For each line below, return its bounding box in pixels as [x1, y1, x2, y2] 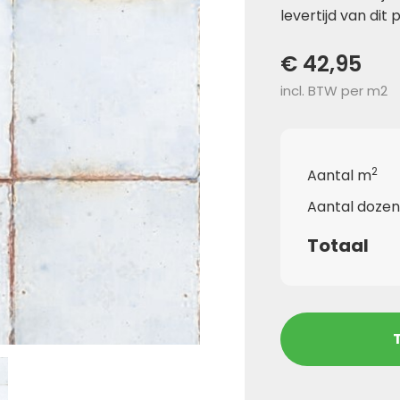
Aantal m [307, 165, 371, 187]
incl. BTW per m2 [280, 81, 387, 101]
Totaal [307, 233, 369, 259]
